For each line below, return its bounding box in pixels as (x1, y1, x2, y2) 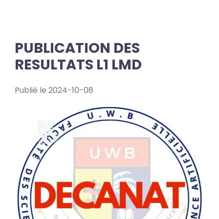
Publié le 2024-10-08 (15, 85, 93, 96)
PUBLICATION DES (15, 38, 140, 58)
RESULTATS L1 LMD (15, 55, 142, 75)
